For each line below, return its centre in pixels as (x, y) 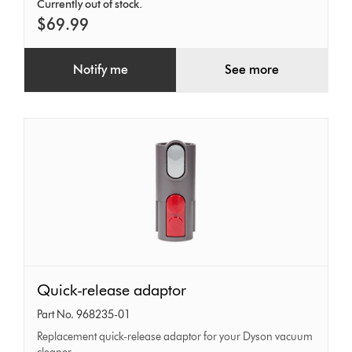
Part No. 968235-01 (84, 314)
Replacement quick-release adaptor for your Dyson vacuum (175, 336)
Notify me (100, 69)
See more (251, 69)
